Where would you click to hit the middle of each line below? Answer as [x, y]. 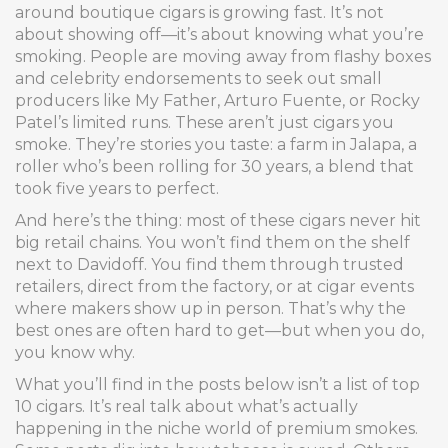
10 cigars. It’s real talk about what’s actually [186, 406]
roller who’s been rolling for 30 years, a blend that [214, 166]
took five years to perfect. [117, 188]
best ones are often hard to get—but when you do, [219, 330]
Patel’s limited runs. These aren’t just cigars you [204, 122]
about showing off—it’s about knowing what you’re [219, 34]
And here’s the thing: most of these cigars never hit [218, 220]
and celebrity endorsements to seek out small [198, 78]
